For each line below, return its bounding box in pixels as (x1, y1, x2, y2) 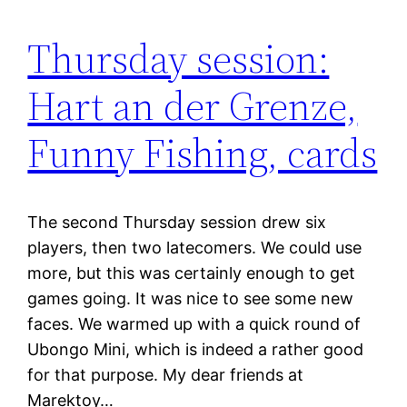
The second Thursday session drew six (27, 213, 327, 233)
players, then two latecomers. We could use (27, 238, 362, 258)
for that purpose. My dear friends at (27, 365, 304, 385)
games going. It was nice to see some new (27, 289, 354, 309)
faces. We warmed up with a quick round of (27, 314, 362, 334)
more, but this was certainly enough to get (27, 263, 356, 283)
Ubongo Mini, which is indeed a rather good (27, 340, 364, 360)
